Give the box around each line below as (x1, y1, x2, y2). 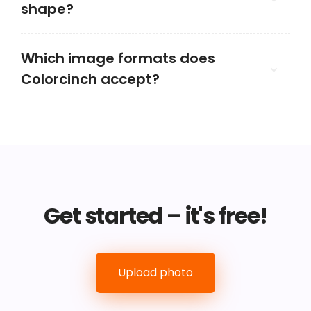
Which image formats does (21, 49, 215, 68)
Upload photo (118, 264, 193, 280)
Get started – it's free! (44, 200, 267, 231)
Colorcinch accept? (21, 69, 160, 89)
